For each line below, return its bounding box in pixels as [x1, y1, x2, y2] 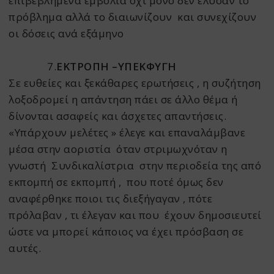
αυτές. [9, 241, 42, 256]
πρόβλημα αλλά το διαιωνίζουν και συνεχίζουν [9, 10, 257, 24]
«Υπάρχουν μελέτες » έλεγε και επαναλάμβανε [9, 125, 246, 140]
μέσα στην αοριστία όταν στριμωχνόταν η [9, 142, 228, 157]
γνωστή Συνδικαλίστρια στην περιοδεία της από [9, 158, 262, 173]
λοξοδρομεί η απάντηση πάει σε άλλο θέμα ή [9, 92, 238, 107]
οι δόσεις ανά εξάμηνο [9, 26, 124, 41]
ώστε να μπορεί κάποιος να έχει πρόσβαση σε [9, 224, 244, 239]
